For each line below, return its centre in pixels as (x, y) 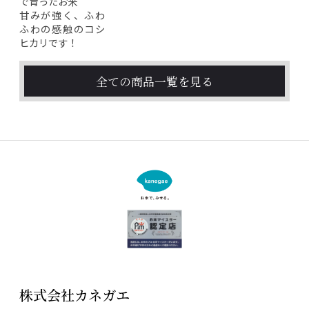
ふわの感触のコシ (62, 28)
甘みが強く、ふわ (62, 14)
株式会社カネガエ (74, 295)
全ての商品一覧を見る (154, 81)
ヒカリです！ (48, 42)
